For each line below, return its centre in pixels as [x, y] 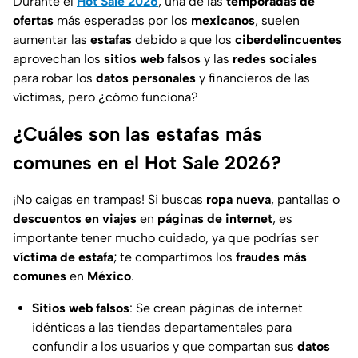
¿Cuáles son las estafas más [137, 134]
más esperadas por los [122, 21]
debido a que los [182, 40]
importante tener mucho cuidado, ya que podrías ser [166, 238]
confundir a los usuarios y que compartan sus [163, 347]
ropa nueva [237, 200]
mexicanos [223, 21]
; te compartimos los [173, 257]
